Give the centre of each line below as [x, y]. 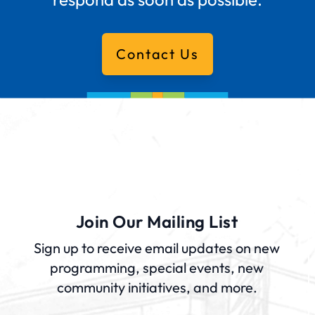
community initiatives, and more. [157, 287]
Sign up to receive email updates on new [157, 247]
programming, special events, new [157, 267]
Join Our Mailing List [157, 221]
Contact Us [157, 53]
